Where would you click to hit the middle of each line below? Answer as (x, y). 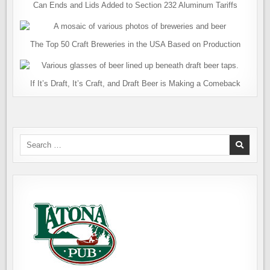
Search (32, 139)
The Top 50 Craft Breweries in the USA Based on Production (135, 44)
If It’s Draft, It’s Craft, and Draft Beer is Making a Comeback (135, 83)
